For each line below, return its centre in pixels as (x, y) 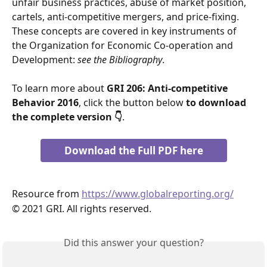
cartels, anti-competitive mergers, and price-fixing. (127, 16)
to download (217, 103)
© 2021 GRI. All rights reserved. (82, 208)
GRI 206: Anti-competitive (168, 89)
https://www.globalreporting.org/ (158, 194)
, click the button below (132, 103)
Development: (45, 59)
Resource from (47, 194)
